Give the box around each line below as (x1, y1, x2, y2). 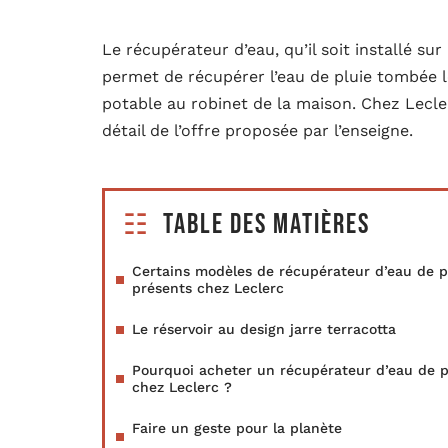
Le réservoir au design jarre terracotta (132, 321, 396, 338)
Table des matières (163, 208, 370, 242)
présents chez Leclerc (132, 280, 284, 297)
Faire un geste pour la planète (132, 420, 342, 437)
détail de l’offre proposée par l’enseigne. (102, 121, 413, 141)
